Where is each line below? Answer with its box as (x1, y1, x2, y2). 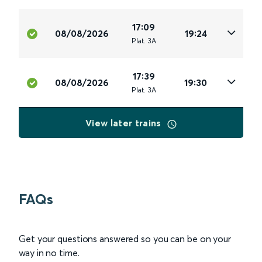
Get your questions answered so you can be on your (19, 233, 232, 245)
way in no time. (19, 247, 80, 259)
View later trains (85, 117, 164, 129)
